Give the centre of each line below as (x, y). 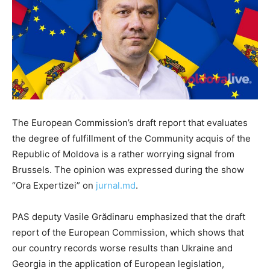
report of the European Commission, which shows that (128, 232)
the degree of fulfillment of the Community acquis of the (131, 138)
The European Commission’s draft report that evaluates (130, 122)
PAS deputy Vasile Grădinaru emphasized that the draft (129, 216)
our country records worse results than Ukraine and (122, 248)
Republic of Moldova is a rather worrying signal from (123, 154)
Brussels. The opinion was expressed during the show (128, 169)
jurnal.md (115, 185)
